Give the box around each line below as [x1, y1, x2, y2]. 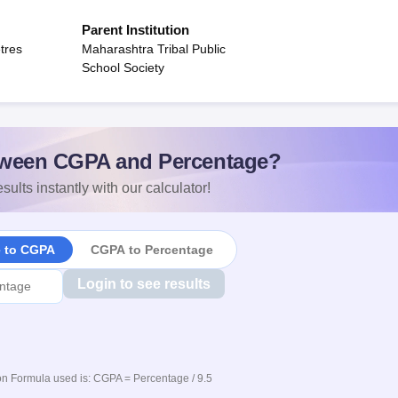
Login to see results [76, 276, 211, 291]
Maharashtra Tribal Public [82, 42, 226, 56]
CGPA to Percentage [90, 242, 213, 257]
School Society [82, 60, 164, 75]
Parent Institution [82, 22, 189, 37]
